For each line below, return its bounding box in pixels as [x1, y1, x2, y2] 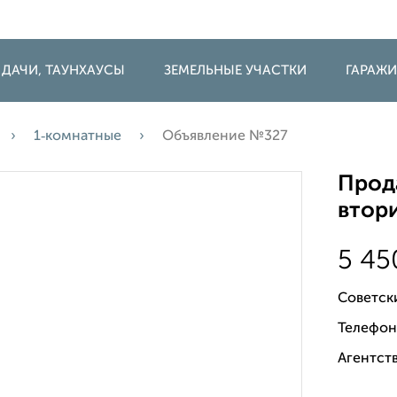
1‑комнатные [34, 129, 121, 144]
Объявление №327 [162, 129, 288, 144]
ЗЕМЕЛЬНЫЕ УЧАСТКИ [164, 64, 307, 77]
